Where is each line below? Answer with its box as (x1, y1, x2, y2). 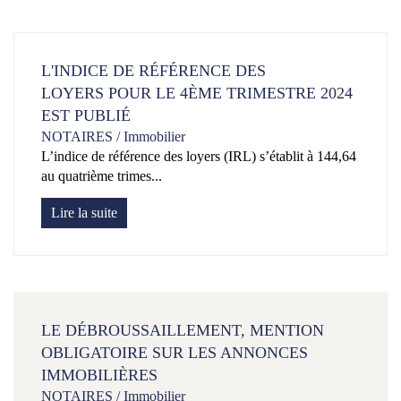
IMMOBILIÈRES (41, 366, 158, 385)
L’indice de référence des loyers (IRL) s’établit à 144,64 (41, 149, 356, 165)
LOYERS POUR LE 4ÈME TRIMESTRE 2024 (41, 84, 353, 103)
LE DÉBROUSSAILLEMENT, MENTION (41, 321, 324, 340)
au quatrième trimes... (41, 168, 162, 184)
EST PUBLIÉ (41, 107, 131, 125)
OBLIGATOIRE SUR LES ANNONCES (41, 344, 308, 363)
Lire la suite (51, 205, 117, 221)
